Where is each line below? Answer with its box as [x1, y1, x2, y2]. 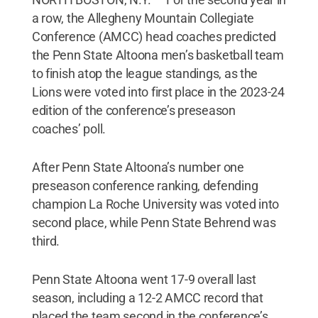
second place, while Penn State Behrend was [31, 214, 276, 230]
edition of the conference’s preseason [31, 102, 236, 118]
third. [31, 233, 60, 248]
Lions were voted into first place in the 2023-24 [31, 84, 285, 99]
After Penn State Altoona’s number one [31, 159, 244, 175]
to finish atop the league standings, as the [31, 65, 258, 81]
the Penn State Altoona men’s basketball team [31, 47, 284, 62]
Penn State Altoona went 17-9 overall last [31, 271, 256, 287]
